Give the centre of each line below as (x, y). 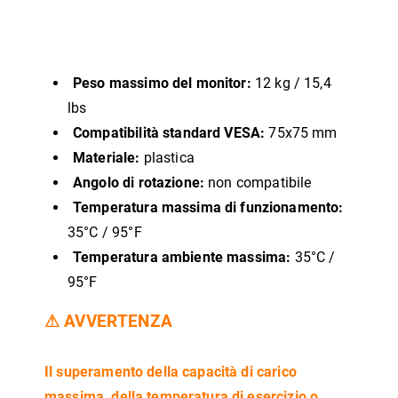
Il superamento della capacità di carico (171, 372)
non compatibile (258, 183)
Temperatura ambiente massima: (182, 257)
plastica (167, 158)
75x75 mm (301, 133)
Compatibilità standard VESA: (169, 133)
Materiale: (107, 158)
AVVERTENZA (118, 322)
